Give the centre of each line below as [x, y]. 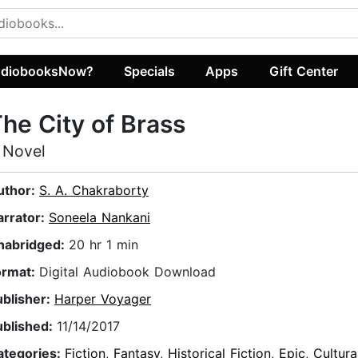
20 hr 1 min [103, 245]
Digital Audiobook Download [127, 272]
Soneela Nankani [99, 218]
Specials [150, 71]
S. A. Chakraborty [94, 191]
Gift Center [303, 71]
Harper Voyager [103, 299]
